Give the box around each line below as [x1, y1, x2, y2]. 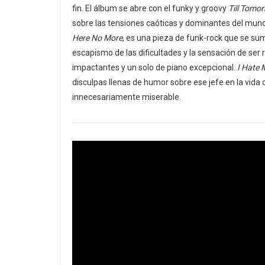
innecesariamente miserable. [72, 92, 181, 102]
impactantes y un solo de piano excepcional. [72, 63, 237, 72]
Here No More [72, 33, 122, 43]
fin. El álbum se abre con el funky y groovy [72, 4, 228, 13]
